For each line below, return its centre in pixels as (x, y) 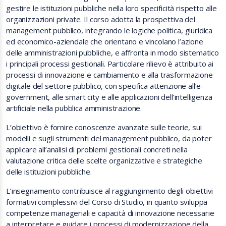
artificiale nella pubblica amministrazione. (74, 108)
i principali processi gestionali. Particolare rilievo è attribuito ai (110, 64)
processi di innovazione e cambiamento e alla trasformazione (109, 75)
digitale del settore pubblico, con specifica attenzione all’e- (105, 86)
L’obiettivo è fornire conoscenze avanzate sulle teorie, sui (104, 127)
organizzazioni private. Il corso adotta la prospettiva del (101, 19)
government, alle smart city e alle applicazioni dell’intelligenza (109, 97)
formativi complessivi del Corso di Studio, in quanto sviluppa (107, 202)
